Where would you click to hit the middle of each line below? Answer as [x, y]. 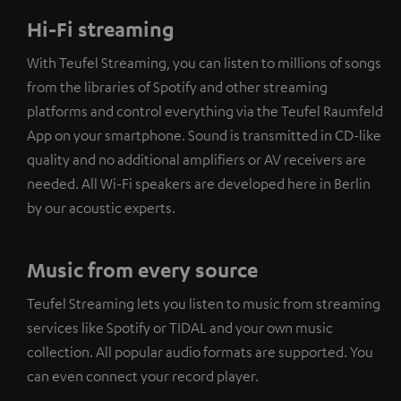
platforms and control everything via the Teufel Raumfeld [205, 111]
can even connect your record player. [143, 375]
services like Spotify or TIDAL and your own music [180, 327]
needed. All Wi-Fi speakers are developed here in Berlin [199, 183]
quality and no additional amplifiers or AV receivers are [196, 159]
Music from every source [142, 269]
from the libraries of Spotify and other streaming [177, 86]
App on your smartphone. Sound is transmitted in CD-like [204, 135]
